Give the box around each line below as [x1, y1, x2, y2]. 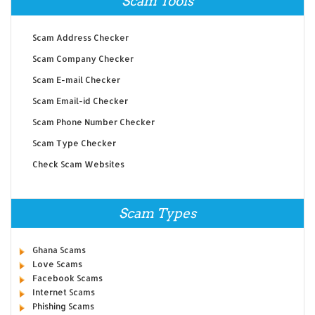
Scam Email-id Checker [32, 96, 128, 107]
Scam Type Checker [32, 138, 116, 149]
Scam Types [118, 205, 196, 222]
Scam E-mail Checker [32, 75, 120, 86]
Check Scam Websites [32, 159, 124, 170]
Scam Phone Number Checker [32, 117, 155, 128]
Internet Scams [32, 287, 95, 298]
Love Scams [32, 259, 82, 270]
